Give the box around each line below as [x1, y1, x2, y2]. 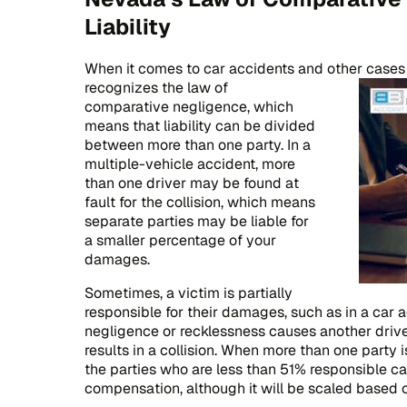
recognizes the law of [84, 77, 228, 97]
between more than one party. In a [84, 134, 311, 154]
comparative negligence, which [84, 96, 293, 116]
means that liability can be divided [84, 115, 315, 135]
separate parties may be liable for [84, 211, 309, 231]
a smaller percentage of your [84, 230, 276, 250]
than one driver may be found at [84, 173, 299, 193]
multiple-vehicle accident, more [84, 154, 295, 174]
